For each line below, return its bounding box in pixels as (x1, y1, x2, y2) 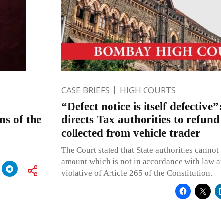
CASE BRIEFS (61, 84, 110, 96)
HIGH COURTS (119, 84, 176, 96)
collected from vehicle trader (61, 126, 200, 139)
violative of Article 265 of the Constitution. (61, 168, 212, 178)
